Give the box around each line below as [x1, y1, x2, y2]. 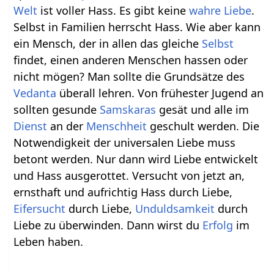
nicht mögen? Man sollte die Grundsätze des [13, 69, 245, 84]
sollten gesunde [13, 102, 100, 117]
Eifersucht [13, 201, 66, 217]
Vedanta [13, 86, 57, 101]
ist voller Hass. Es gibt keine [37, 3, 190, 18]
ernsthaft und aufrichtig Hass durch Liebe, [13, 185, 233, 200]
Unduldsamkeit [135, 201, 215, 217]
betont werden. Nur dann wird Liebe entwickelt [13, 152, 259, 167]
